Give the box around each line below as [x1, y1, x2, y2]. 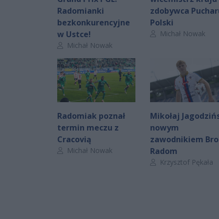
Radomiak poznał [57, 110, 125, 121]
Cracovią [57, 133, 91, 145]
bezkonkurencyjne [57, 17, 130, 28]
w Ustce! [57, 28, 91, 40]
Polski [150, 17, 174, 28]
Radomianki [57, 5, 104, 16]
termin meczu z [57, 122, 119, 133]
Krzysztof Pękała [158, 157, 213, 167]
